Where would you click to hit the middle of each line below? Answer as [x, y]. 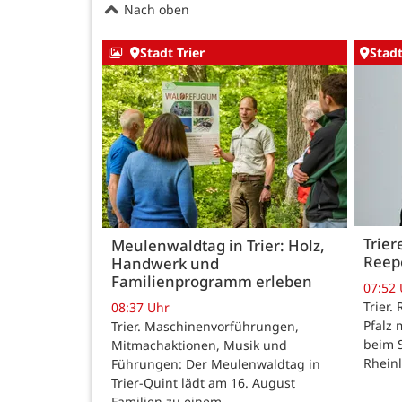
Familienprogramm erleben [212, 282]
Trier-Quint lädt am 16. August [203, 383]
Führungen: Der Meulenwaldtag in [216, 364]
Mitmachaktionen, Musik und [199, 345]
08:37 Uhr [140, 308]
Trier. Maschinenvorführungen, [205, 327]
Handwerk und [165, 264]
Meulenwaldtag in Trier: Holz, [218, 246]
